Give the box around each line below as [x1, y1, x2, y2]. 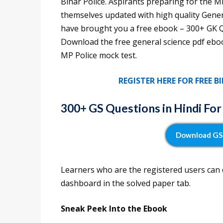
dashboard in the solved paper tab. [61, 178, 191, 189]
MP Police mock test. [61, 50, 137, 61]
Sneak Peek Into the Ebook [61, 203, 167, 215]
